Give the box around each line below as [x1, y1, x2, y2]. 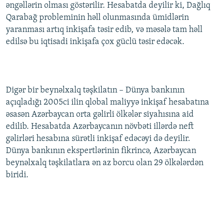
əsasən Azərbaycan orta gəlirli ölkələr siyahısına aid [6, 109, 194, 119]
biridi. [6, 170, 29, 180]
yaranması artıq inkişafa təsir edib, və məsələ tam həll [6, 25, 202, 34]
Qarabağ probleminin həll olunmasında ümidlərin [6, 13, 189, 22]
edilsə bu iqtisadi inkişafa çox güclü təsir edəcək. [6, 37, 185, 46]
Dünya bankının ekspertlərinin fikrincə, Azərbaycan [6, 146, 196, 155]
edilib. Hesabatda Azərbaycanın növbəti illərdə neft [6, 122, 194, 131]
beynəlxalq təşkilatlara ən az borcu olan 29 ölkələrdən [6, 158, 203, 168]
